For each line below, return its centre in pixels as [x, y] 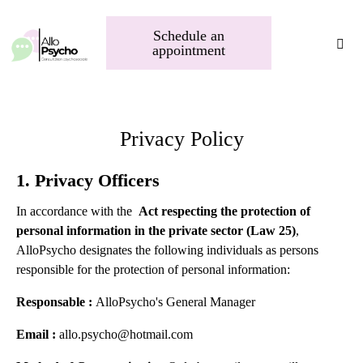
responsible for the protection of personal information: [153, 270]
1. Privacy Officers [88, 181]
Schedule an [188, 36]
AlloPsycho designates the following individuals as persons [167, 250]
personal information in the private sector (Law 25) [156, 231]
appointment [188, 51]
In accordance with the [76, 211]
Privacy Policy [181, 139]
